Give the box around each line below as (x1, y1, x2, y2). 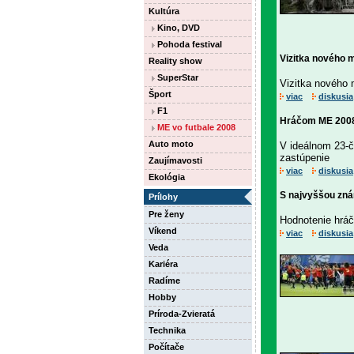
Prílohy (149, 192, 178, 201)
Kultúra (149, 6, 179, 16)
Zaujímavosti (149, 156, 202, 165)
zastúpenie (280, 152, 330, 164)
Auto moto (149, 139, 194, 149)
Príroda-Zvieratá (149, 309, 215, 318)
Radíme (149, 276, 180, 285)
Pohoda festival (155, 40, 222, 49)
